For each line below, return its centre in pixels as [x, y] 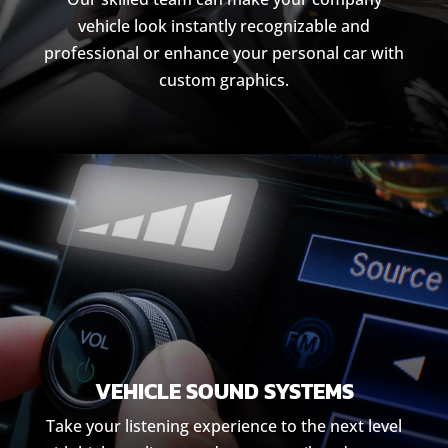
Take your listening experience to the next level [224, 426]
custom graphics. [224, 80]
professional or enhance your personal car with [224, 53]
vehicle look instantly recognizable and [224, 26]
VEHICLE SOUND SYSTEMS [224, 391]
